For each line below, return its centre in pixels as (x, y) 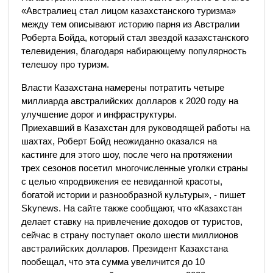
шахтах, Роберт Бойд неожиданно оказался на (119, 141)
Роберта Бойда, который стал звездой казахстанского (135, 37)
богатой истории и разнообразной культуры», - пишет (133, 195)
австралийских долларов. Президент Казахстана (125, 248)
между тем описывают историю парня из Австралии (130, 24)
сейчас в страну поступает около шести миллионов (130, 235)
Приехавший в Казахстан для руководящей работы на (136, 128)
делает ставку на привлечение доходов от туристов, (132, 222)
